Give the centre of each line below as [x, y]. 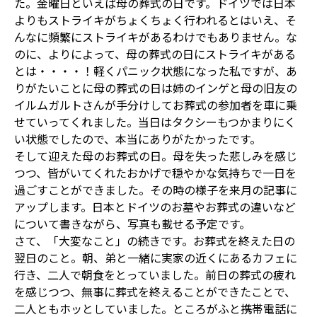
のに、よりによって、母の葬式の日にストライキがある [155, 53]
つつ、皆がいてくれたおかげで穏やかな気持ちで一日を [155, 172]
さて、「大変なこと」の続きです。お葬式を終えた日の [155, 240]
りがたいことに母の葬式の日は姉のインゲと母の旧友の [156, 87]
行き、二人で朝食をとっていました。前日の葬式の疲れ [155, 274]
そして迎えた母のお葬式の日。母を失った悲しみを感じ [156, 155]
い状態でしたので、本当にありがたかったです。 [138, 138]
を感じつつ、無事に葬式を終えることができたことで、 [155, 291]
